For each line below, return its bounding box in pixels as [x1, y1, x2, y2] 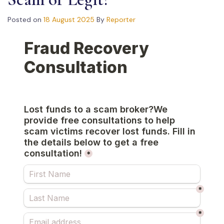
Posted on [7, 14, 43, 24]
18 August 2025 [43, 14, 94, 24]
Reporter [106, 14, 135, 24]
